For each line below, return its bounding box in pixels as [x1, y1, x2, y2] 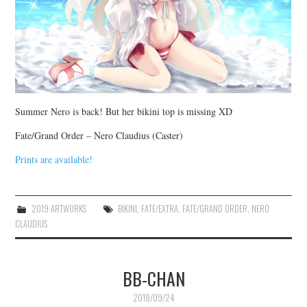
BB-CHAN [122, 265, 185, 291]
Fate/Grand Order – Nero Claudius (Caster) [15, 128, 184, 142]
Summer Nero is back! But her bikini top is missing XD [15, 104, 233, 118]
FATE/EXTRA [140, 201, 178, 215]
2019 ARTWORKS [31, 201, 86, 215]
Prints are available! [15, 152, 93, 166]
